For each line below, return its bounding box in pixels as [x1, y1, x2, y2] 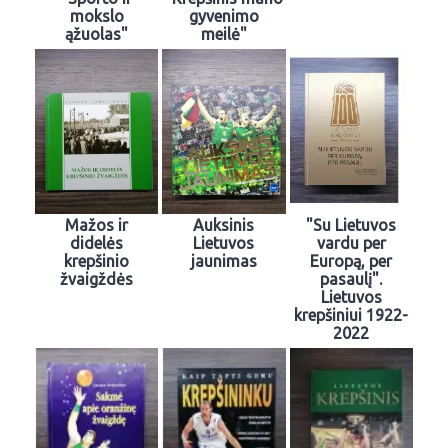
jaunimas [190, 251, 257, 270]
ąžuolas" [65, 25, 129, 44]
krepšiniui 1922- [294, 305, 409, 324]
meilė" [200, 25, 247, 44]
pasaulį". [320, 269, 383, 288]
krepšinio [64, 251, 130, 270]
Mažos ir [65, 215, 129, 234]
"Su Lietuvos [306, 215, 397, 234]
